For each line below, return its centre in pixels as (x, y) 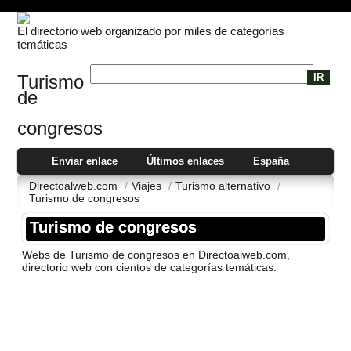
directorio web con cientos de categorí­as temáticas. (150, 267)
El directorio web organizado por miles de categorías (151, 31)
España (271, 161)
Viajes (148, 185)
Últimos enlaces (186, 161)
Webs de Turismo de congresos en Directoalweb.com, (156, 254)
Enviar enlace (85, 161)
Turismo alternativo (225, 185)
